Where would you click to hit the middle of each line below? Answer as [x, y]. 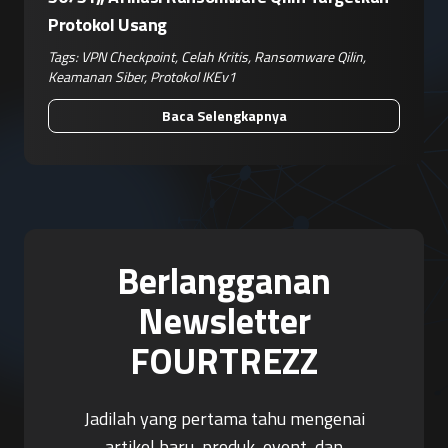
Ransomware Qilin [308, 57]
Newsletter [224, 321]
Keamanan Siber [96, 77]
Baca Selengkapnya [224, 116]
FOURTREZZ [224, 361]
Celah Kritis [214, 57]
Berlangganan [224, 281]
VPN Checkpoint [128, 57]
